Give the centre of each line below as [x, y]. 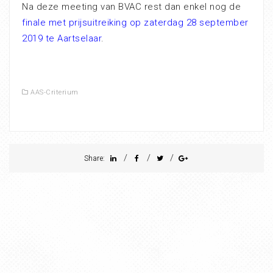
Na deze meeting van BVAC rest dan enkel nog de [131, 7]
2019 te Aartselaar [62, 39]
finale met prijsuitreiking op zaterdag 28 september [135, 23]
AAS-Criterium [55, 93]
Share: [96, 159]
